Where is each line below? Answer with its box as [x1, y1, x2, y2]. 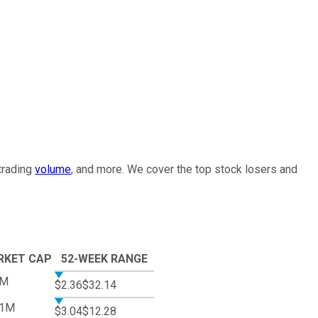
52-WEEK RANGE [61, 252, 148, 266]
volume [35, 162, 71, 176]
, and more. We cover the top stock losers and [71, 162, 297, 176]
